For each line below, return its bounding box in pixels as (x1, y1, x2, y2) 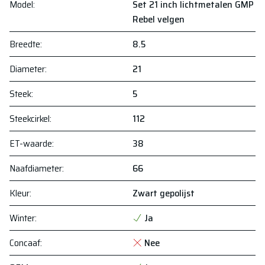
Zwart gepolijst (132, 186, 195, 201)
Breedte (9, 37, 40, 51)
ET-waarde (9, 136, 52, 151)
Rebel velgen (132, 12, 185, 27)
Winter (9, 211, 35, 225)
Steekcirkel (9, 111, 50, 126)
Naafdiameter (9, 161, 62, 176)
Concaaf (9, 235, 40, 250)
